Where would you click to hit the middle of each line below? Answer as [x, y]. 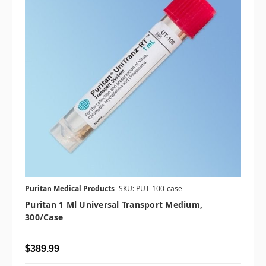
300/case [44, 217]
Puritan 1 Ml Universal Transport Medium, [114, 204]
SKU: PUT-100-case [151, 188]
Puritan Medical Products [70, 188]
